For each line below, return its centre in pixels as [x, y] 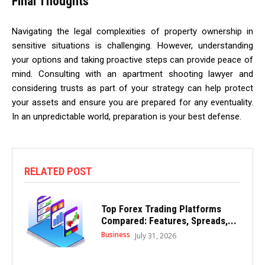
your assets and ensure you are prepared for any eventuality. [132, 102]
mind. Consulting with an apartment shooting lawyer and [132, 74]
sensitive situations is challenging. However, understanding [132, 45]
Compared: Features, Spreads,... [169, 220]
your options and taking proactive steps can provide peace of [132, 59]
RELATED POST [58, 171]
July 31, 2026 [155, 235]
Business [115, 234]
